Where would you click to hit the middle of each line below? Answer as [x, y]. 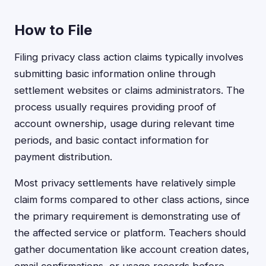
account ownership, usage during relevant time [124, 123]
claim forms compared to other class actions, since [132, 199]
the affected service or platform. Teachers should [130, 233]
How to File [53, 30]
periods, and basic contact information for [112, 140]
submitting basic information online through [115, 74]
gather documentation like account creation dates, [132, 249]
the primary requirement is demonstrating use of [127, 216]
